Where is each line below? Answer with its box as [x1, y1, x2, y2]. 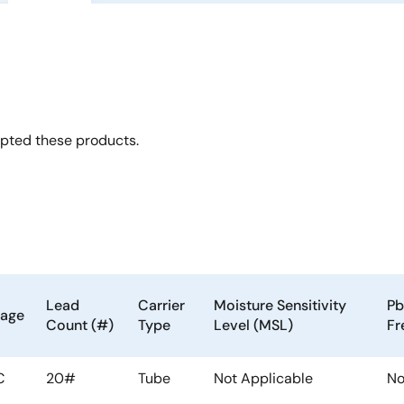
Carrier [138, 296, 185, 315]
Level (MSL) [214, 316, 293, 335]
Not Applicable [214, 369, 313, 388]
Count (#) [46, 316, 114, 335]
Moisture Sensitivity [214, 296, 346, 315]
